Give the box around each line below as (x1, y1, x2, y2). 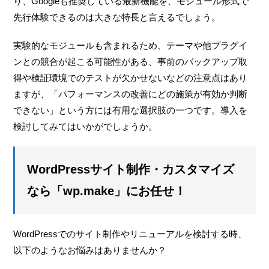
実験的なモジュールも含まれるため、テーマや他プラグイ (13, 40, 248, 50)
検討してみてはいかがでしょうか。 (13, 121, 158, 131)
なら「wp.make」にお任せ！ (27, 184, 187, 198)
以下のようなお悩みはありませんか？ (13, 244, 167, 255)
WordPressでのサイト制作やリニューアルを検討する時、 (13, 228, 247, 239)
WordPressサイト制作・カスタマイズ (27, 162, 235, 176)
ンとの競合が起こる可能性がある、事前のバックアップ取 (13, 56, 248, 67)
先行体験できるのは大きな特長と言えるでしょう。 (13, 11, 221, 22)
